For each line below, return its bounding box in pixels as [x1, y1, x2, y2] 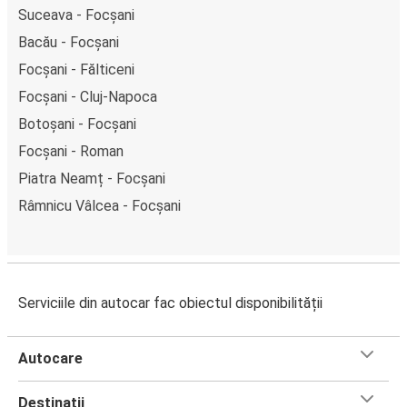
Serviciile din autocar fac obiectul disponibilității [18, 293, 323, 312]
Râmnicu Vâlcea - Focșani [18, 196, 181, 214]
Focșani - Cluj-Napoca [18, 87, 157, 105]
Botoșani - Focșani [18, 114, 136, 133]
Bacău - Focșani [18, 33, 119, 51]
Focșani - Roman [18, 142, 124, 160]
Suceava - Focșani [18, 5, 134, 24]
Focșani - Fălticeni [18, 60, 134, 78]
